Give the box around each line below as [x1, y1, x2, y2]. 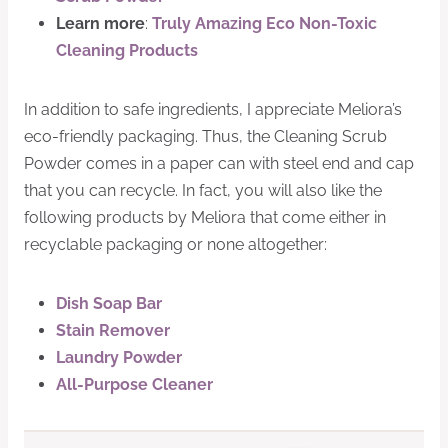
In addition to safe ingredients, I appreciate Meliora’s [24, 99, 402, 119]
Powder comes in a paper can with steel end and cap [24, 153, 414, 173]
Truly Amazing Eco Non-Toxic [152, 13, 377, 33]
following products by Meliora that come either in [24, 207, 386, 227]
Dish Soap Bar [56, 293, 162, 313]
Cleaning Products [56, 40, 198, 60]
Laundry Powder [56, 347, 182, 367]
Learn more [56, 13, 145, 33]
